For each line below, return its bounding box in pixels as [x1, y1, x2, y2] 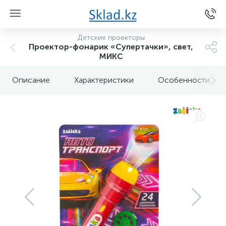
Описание [12, 75, 50, 85]
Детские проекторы [77, 33, 145, 42]
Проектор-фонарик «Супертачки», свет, [29, 42, 193, 51]
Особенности [158, 75, 210, 85]
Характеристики [74, 75, 134, 85]
